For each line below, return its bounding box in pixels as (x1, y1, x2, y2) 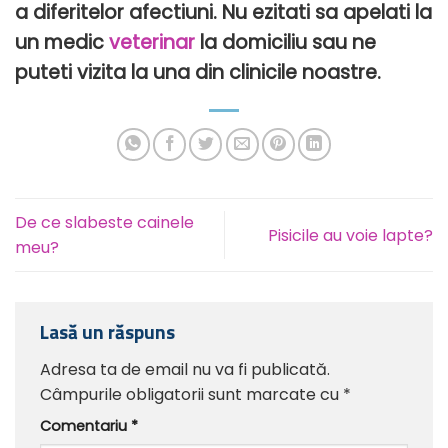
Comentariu (40, 415, 131, 436)
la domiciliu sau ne (195, 29, 376, 56)
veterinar (109, 29, 195, 56)
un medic (15, 29, 109, 56)
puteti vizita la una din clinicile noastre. (15, 59, 381, 86)
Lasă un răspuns (40, 317, 179, 347)
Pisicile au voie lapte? (268, 223, 433, 247)
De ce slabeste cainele (15, 211, 194, 235)
